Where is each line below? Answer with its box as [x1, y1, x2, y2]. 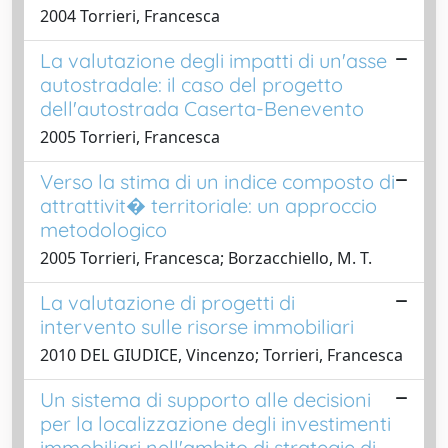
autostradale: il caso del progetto [40, 71, 343, 97]
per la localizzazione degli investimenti [40, 410, 391, 436]
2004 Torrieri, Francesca [40, 4, 220, 27]
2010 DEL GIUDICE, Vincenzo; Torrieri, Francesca [40, 343, 403, 366]
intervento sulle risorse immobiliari [40, 313, 354, 339]
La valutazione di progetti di [40, 289, 295, 315]
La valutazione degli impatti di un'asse [40, 47, 387, 73]
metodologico [40, 216, 167, 242]
